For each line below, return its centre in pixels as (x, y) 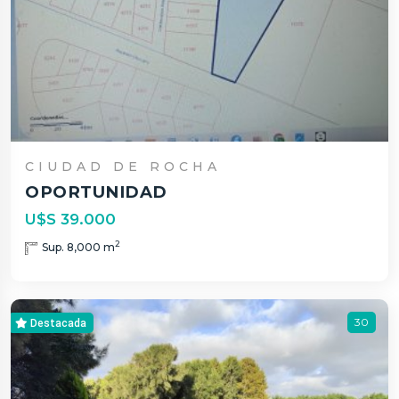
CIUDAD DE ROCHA (123, 166)
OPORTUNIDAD (97, 191)
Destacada (57, 323)
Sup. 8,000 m (78, 247)
